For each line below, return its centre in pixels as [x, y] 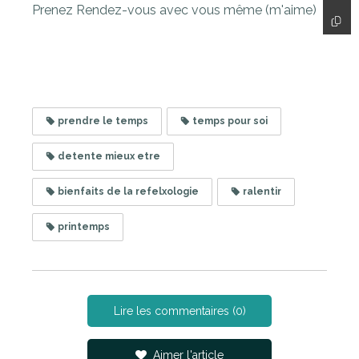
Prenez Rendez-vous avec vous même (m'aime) [174, 10]
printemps [83, 226]
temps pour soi [229, 121]
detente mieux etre [108, 156]
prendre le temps [102, 121]
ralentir [261, 191]
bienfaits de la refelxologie [127, 191]
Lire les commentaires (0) [179, 311]
